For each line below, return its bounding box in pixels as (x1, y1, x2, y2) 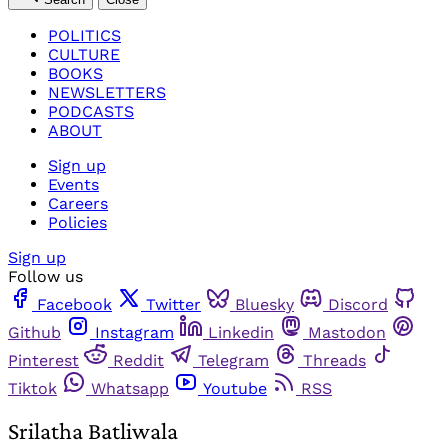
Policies (48, 212, 107, 232)
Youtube (203, 378, 267, 398)
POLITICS (48, 25, 121, 45)
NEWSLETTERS (48, 82, 166, 102)
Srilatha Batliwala (8, 417, 178, 445)
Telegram (198, 350, 269, 370)
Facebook (37, 294, 112, 314)
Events (48, 174, 99, 194)
